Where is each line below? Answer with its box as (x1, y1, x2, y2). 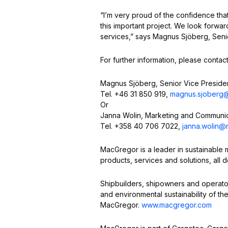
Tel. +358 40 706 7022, (100, 122, 182, 130)
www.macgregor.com (141, 201, 212, 209)
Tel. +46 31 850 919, (100, 90, 170, 98)
